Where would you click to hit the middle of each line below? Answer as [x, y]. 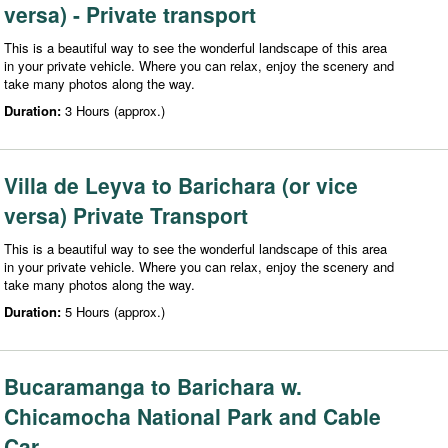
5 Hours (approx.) [115, 311]
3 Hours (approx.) [115, 110]
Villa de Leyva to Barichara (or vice [181, 184]
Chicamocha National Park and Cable [192, 415]
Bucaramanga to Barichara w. [153, 385]
